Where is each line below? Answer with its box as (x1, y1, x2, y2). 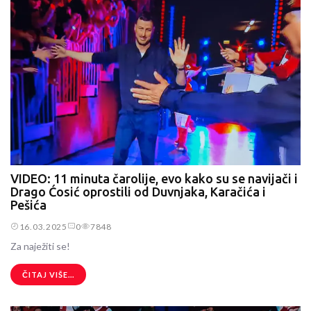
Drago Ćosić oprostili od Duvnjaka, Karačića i (10, 185, 266, 199)
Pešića (10, 198, 47, 212)
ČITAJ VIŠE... (22, 270, 74, 280)
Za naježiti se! (10, 240, 70, 253)
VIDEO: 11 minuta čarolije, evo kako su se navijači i (10, 171, 298, 185)
